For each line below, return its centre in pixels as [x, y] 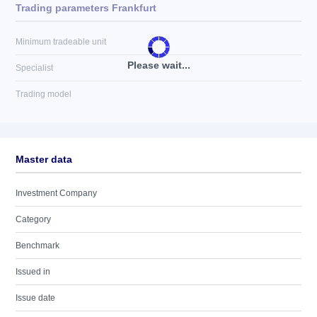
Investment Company [56, 193]
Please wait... [158, 65]
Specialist [34, 68]
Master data [44, 159]
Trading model [44, 94]
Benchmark [38, 246]
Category [33, 219]
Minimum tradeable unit [61, 42]
